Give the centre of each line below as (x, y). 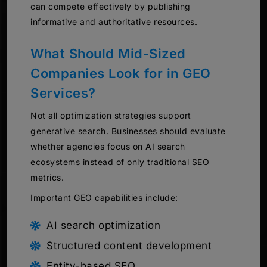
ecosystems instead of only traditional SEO (120, 162)
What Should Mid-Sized (108, 54)
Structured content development (129, 246)
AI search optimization (103, 226)
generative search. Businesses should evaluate (128, 131)
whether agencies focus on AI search (108, 147)
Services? (63, 93)
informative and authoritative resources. (114, 22)
